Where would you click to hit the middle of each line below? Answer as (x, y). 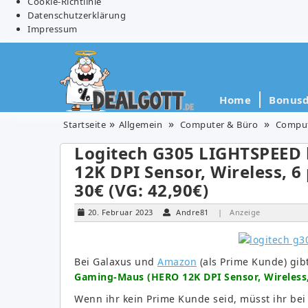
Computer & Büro (219, 124)
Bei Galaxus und (116, 261)
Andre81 (192, 212)
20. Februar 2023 (120, 212)
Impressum (53, 29)
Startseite (85, 124)
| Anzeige (239, 212)
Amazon (177, 261)
